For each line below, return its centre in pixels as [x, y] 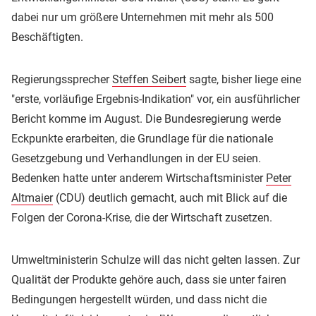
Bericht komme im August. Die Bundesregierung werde [146, 119]
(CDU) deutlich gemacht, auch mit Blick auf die [170, 197]
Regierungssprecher [62, 79]
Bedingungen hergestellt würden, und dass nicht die [139, 299]
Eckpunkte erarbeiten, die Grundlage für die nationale [142, 138]
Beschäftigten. [47, 37]
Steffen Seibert [149, 79]
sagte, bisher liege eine [244, 79]
